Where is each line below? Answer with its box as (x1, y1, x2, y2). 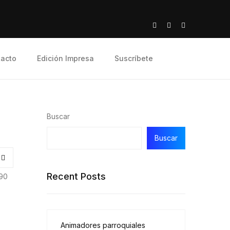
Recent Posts (47, 171, 106, 182)
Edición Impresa (37, 54, 94, 63)
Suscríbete (114, 54, 153, 63)
